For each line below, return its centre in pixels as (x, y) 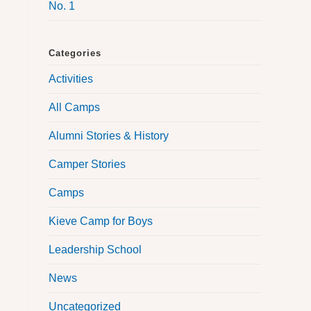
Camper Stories (87, 165)
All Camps (74, 108)
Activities (71, 79)
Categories (75, 53)
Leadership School (95, 250)
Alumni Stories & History (109, 136)
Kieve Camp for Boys (101, 221)
